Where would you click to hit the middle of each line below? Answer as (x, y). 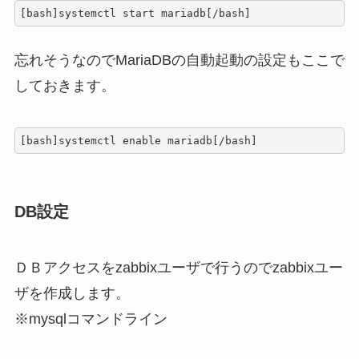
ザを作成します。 (72, 293)
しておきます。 (65, 86)
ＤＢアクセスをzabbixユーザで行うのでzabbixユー (178, 267)
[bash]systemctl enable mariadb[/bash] (139, 140)
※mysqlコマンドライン (91, 319)
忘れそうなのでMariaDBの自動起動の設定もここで (179, 61)
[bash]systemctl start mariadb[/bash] (136, 13)
